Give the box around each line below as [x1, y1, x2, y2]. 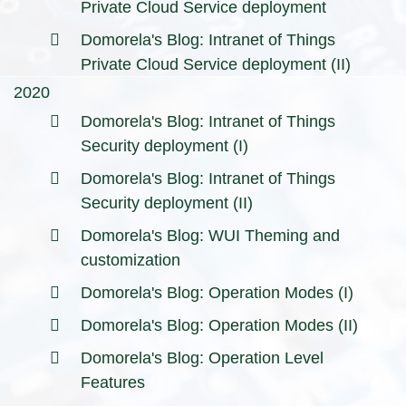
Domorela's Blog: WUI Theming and [81, 226, 340, 245]
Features [81, 372, 145, 391]
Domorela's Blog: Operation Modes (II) [81, 315, 358, 334]
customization [81, 250, 180, 269]
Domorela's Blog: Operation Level [81, 348, 324, 367]
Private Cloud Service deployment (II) [81, 54, 351, 73]
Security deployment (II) [81, 193, 253, 212]
